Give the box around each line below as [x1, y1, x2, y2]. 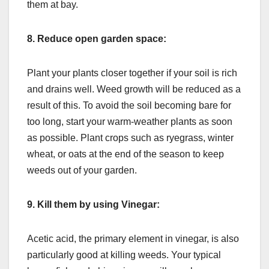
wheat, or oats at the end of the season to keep [27, 149, 224, 160]
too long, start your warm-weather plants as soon [27, 116, 232, 127]
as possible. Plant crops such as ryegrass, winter [27, 133, 234, 144]
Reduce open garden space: [37, 34, 166, 44]
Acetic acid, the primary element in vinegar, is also [27, 234, 239, 244]
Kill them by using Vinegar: [37, 199, 160, 210]
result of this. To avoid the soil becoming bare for [27, 100, 231, 111]
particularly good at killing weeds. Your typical [27, 250, 221, 261]
